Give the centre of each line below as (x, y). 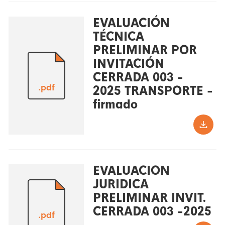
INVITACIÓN (128, 64)
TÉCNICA (118, 37)
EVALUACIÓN (131, 23)
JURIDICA (121, 185)
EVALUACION (131, 171)
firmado (115, 105)
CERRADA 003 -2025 (152, 212)
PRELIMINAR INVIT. (149, 198)
